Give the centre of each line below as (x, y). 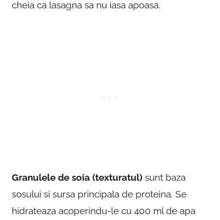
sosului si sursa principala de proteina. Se (99, 194)
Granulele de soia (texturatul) (77, 177)
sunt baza (164, 177)
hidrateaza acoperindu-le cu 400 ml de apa (104, 210)
